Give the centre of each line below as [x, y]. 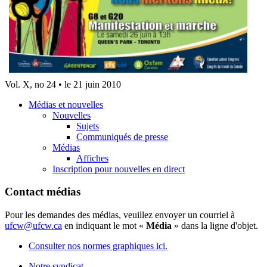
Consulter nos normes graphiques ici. [98, 246]
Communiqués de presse [122, 136]
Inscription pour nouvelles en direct [119, 169]
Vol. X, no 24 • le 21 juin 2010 [63, 84]
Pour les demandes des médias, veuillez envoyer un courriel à [120, 215]
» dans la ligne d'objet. [216, 226]
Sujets [88, 126]
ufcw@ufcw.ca [33, 226]
